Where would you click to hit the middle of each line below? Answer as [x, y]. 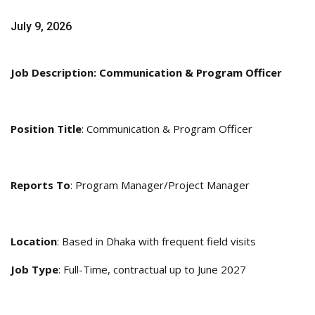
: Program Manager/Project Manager [160, 185]
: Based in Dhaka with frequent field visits [156, 242]
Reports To [40, 185]
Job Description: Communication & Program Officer [146, 73]
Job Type [34, 270]
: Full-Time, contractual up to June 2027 [152, 270]
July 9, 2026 [41, 27]
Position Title [46, 129]
